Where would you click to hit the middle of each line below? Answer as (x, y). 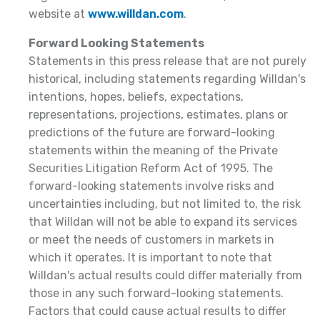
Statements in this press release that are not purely (167, 61)
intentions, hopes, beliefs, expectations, (136, 97)
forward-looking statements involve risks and (151, 186)
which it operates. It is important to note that (150, 257)
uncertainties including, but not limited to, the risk (165, 204)
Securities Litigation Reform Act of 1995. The (151, 168)
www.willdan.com (136, 14)
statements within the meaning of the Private (153, 150)
